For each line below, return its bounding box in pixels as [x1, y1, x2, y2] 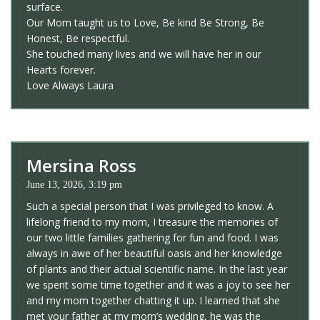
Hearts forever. [26, 63, 96, 77]
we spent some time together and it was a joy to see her [26, 278, 290, 292]
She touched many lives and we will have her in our [26, 47, 261, 61]
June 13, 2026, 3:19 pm [26, 179, 122, 191]
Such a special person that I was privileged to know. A [26, 199, 274, 214]
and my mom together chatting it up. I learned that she [26, 294, 280, 308]
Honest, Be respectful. [26, 31, 129, 46]
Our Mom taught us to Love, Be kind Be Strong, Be [26, 16, 264, 30]
